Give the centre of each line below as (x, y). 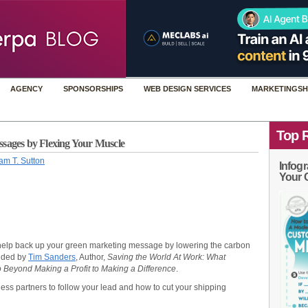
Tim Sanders (52, 257)
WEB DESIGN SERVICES (187, 89)
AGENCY (26, 89)
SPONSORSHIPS (93, 89)
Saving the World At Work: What (166, 257)
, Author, (91, 257)
